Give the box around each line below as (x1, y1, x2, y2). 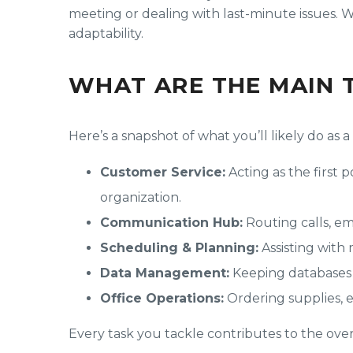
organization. (100, 189, 181, 205)
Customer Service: (100, 164, 225, 180)
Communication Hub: (100, 214, 243, 230)
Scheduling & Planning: (100, 240, 258, 255)
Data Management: (100, 265, 229, 281)
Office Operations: (100, 290, 224, 306)
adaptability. (69, 26, 143, 42)
